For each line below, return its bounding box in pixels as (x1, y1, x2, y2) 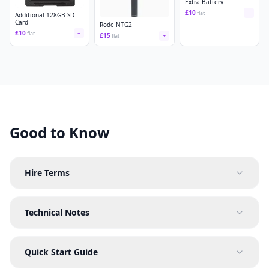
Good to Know (10, 122, 110, 142)
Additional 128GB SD (15, 10, 74, 19)
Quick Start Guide (25, 246, 98, 258)
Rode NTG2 (100, 20, 133, 29)
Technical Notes (25, 206, 89, 218)
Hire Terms (25, 166, 70, 178)
